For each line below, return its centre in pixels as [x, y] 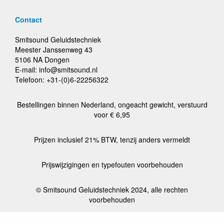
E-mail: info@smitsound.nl [56, 69]
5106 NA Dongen [42, 59]
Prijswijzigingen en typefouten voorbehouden [112, 164]
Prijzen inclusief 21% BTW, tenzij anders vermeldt [112, 139]
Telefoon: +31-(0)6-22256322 [62, 79]
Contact [28, 19]
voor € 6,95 [112, 114]
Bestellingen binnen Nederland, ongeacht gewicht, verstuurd [112, 104]
